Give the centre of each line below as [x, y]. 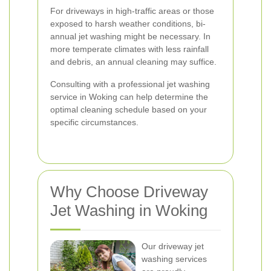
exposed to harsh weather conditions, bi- [128, 24]
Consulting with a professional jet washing [130, 84]
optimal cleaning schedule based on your [129, 109]
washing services [174, 259]
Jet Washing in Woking [129, 211]
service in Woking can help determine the [129, 97]
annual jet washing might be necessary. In [130, 36]
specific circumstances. [94, 122]
